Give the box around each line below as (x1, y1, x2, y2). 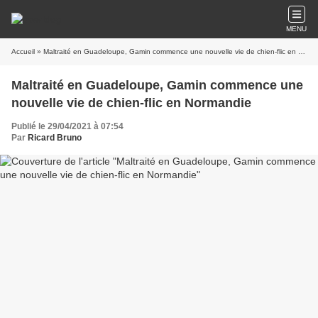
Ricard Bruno (28, 133, 82, 143)
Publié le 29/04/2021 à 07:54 (11, 121, 124, 131)
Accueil (11, 48, 35, 55)
